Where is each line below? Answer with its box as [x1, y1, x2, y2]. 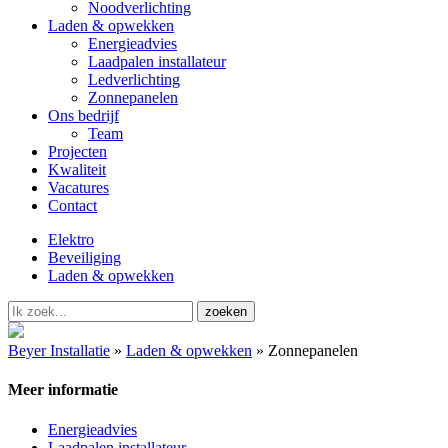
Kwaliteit [48, 161, 106, 178]
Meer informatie [8, 381, 118, 399]
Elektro [48, 231, 94, 248]
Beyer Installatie [8, 342, 110, 359]
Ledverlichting [88, 71, 180, 88]
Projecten [48, 143, 107, 160]
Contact [48, 197, 97, 214]
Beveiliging [48, 249, 121, 266]
